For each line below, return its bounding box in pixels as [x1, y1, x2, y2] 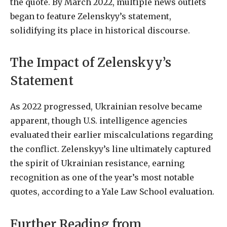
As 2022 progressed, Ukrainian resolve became [10, 101, 202, 112]
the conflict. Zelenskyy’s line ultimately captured [10, 144, 211, 155]
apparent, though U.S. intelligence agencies [10, 116, 187, 126]
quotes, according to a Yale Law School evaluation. [10, 186, 214, 197]
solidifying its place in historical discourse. [10, 25, 190, 35]
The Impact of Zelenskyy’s [10, 55, 171, 71]
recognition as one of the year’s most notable [10, 172, 194, 183]
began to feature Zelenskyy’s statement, [10, 11, 171, 21]
